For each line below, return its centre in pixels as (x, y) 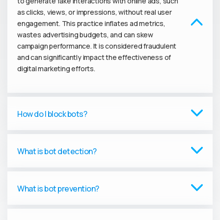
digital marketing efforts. (56, 69)
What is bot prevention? (58, 189)
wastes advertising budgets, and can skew (85, 35)
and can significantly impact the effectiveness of (94, 57)
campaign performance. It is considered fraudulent (97, 46)
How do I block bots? (52, 114)
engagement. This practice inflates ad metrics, (91, 23)
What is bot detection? (57, 151)
